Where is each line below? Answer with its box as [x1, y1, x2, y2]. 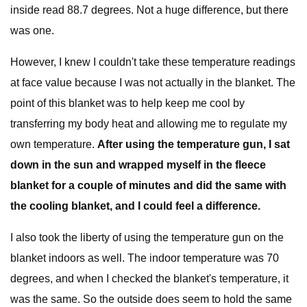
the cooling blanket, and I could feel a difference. [10, 200, 260, 212]
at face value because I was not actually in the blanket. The [10, 77, 295, 88]
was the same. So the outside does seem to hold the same [10, 293, 292, 305]
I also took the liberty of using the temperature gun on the [10, 232, 284, 243]
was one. [10, 25, 54, 36]
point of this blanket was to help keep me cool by [10, 97, 245, 109]
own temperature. [10, 138, 97, 150]
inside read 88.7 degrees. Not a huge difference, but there [10, 4, 288, 16]
